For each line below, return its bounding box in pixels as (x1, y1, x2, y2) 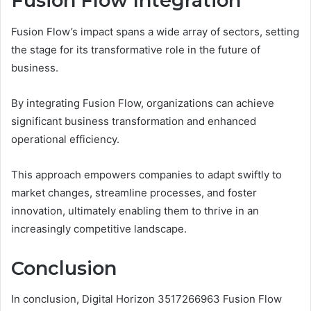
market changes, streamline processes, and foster (11, 185, 257, 199)
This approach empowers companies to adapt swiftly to (11, 167, 282, 181)
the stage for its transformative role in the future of (11, 42, 260, 56)
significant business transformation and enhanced (11, 114, 256, 128)
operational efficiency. (11, 132, 119, 146)
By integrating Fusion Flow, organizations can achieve (11, 96, 274, 110)
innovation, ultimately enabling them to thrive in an (11, 203, 259, 217)
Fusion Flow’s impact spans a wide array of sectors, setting (11, 24, 299, 38)
